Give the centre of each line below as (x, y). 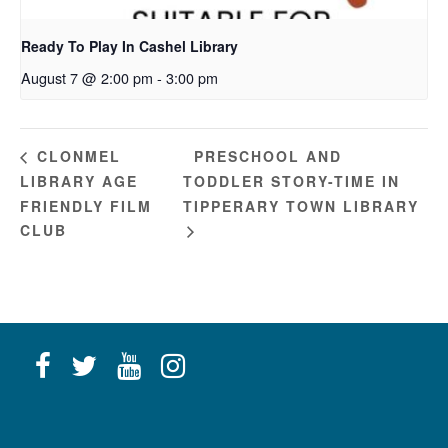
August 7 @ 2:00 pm (87, 77)
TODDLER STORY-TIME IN (292, 181)
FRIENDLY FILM (86, 205)
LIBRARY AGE (79, 181)
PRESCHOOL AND (268, 156)
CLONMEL (76, 156)
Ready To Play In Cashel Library (129, 45)
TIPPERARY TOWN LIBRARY (301, 205)
